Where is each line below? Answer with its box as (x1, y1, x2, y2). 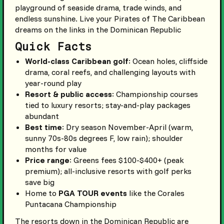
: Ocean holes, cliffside (128, 56, 207, 66)
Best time (24, 122, 62, 132)
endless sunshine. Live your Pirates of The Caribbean (14, 13, 205, 24)
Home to (24, 188, 58, 198)
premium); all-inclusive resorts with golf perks (24, 166, 191, 176)
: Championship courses (111, 89, 198, 99)
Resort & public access (24, 89, 112, 99)
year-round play (24, 78, 81, 88)
